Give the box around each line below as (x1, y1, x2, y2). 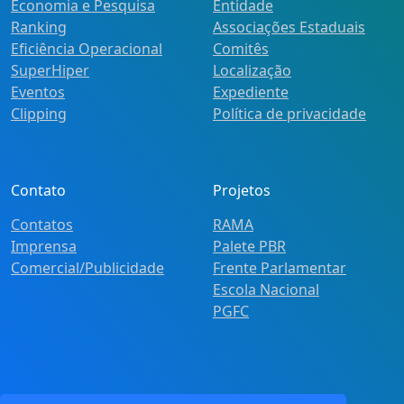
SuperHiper (11, 60, 89, 80)
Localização (213, 60, 291, 80)
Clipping (11, 103, 67, 124)
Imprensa (11, 235, 77, 256)
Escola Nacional (213, 279, 319, 299)
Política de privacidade (213, 103, 366, 124)
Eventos (11, 81, 65, 102)
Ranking (11, 16, 67, 37)
